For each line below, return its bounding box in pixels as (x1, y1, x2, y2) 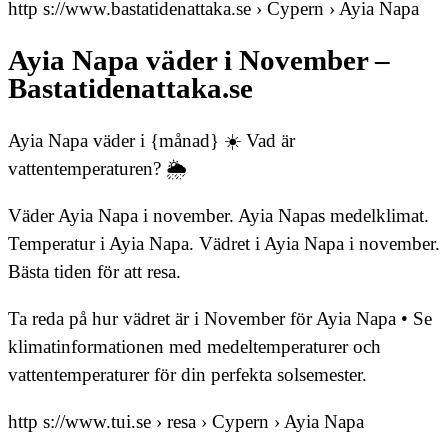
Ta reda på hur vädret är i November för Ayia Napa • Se (8, 307, 432, 329)
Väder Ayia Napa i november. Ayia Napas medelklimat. (8, 204, 429, 226)
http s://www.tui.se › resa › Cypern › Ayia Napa (8, 410, 364, 432)
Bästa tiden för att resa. (8, 260, 181, 282)
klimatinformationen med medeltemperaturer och (8, 335, 381, 357)
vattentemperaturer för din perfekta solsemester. (8, 363, 367, 385)
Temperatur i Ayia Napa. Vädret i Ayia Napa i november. (8, 232, 440, 254)
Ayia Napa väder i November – (8, 44, 390, 76)
